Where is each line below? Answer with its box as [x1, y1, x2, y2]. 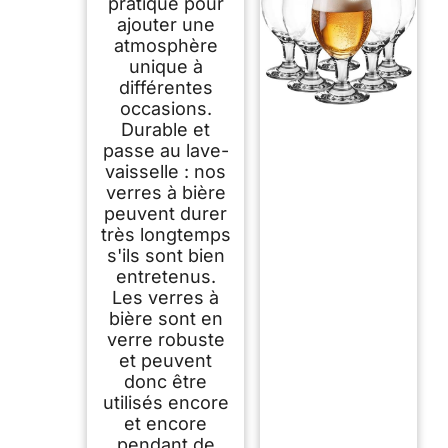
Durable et [121, 118, 211, 140]
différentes [118, 76, 213, 98]
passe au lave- [102, 139, 229, 161]
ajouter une [116, 13, 215, 35]
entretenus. [115, 265, 216, 287]
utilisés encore [102, 391, 229, 413]
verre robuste [106, 328, 225, 350]
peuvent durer [104, 202, 228, 224]
